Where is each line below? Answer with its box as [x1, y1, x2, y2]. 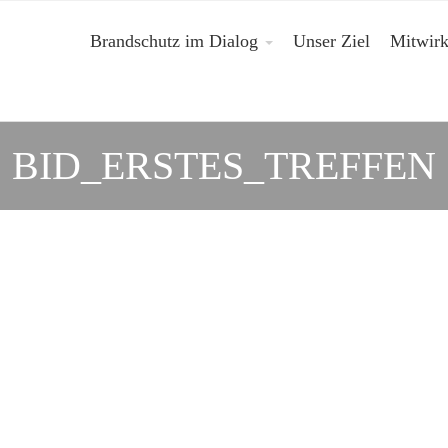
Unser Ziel [293, 31, 370, 51]
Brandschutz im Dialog [90, 31, 258, 51]
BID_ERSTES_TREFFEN [12, 143, 436, 188]
